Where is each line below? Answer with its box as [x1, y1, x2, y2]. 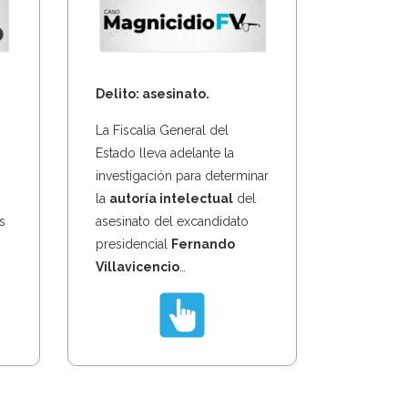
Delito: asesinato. [95, 86, 209, 101]
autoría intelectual [108, 190, 233, 206]
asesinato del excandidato [95, 213, 249, 229]
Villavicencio [95, 259, 179, 274]
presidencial [95, 236, 171, 251]
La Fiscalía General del [95, 122, 229, 138]
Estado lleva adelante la [95, 145, 234, 160]
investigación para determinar [95, 168, 269, 183]
